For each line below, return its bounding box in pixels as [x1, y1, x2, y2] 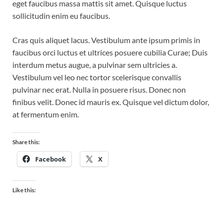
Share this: [12, 138, 40, 146]
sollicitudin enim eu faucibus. [12, 10, 110, 20]
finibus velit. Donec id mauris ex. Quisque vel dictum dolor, [12, 97, 209, 107]
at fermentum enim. [12, 109, 79, 119]
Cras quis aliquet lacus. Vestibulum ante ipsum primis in [12, 35, 200, 45]
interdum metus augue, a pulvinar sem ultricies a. [12, 59, 177, 69]
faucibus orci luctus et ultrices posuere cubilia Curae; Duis [12, 47, 208, 57]
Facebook [35, 154, 66, 164]
